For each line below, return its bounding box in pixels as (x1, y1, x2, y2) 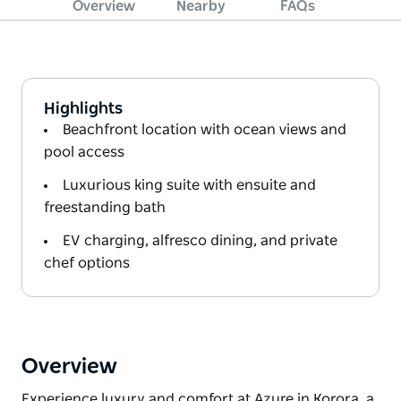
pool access (44, 144, 124, 159)
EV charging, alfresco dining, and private (63, 233, 337, 248)
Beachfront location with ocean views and (63, 122, 346, 137)
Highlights (44, 100, 123, 117)
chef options (44, 255, 130, 270)
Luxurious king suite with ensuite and (63, 177, 316, 192)
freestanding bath (44, 200, 166, 215)
